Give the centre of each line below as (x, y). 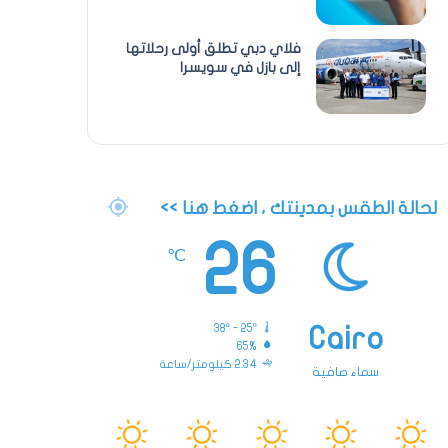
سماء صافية (346, 371)
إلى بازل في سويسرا (240, 67)
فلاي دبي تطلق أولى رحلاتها (213, 48)
